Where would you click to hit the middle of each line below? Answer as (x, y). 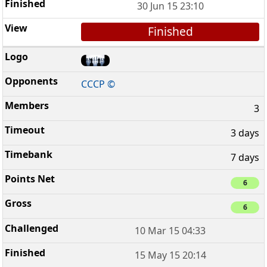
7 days (245, 158)
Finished (170, 32)
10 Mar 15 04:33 (170, 231)
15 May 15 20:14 (170, 255)
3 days (245, 133)
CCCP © (98, 84)
